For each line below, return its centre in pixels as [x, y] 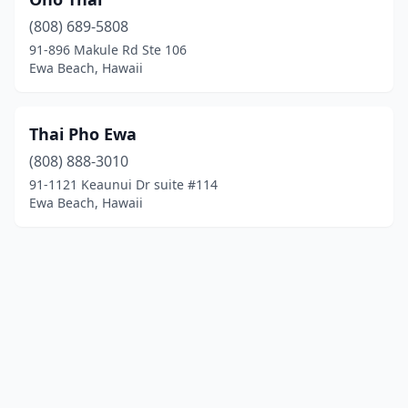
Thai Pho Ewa [83, 134]
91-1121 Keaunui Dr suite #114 [123, 184]
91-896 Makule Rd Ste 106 [108, 50]
